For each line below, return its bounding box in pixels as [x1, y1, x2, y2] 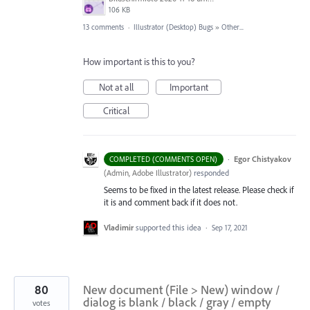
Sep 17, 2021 [212, 223, 248, 233]
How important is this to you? [83, 55, 195, 68]
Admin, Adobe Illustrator [107, 167, 189, 178]
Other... [221, 22, 244, 32]
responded [192, 167, 229, 178]
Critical [102, 104, 129, 117]
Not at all [98, 81, 134, 93]
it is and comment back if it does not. [104, 197, 237, 208]
